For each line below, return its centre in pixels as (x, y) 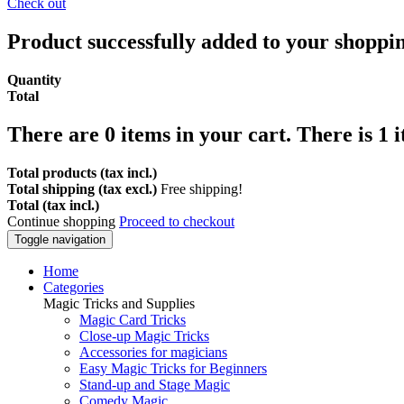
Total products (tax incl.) (82, 172)
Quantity (34, 79)
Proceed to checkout (177, 221)
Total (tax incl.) (53, 205)
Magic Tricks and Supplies (119, 303)
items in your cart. (206, 134)
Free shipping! (202, 188)
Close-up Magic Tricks (144, 335)
